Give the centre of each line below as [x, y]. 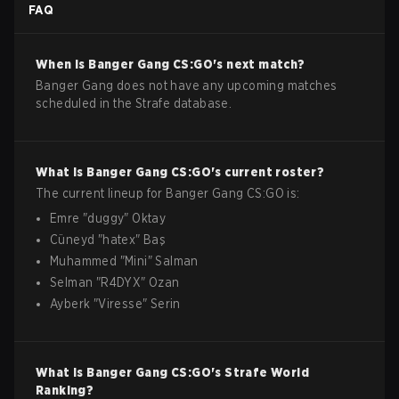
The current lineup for [101, 193]
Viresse [121, 304]
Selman [72, 282]
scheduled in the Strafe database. [134, 103]
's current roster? [268, 172]
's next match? [259, 64]
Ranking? [65, 390]
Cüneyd [73, 240]
